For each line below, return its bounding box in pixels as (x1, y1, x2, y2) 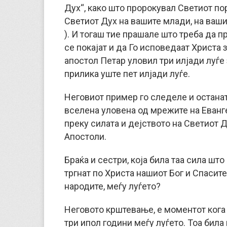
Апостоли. (64, 131, 106, 142)
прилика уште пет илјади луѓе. (64, 68, 190, 79)
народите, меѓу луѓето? (64, 181, 161, 192)
